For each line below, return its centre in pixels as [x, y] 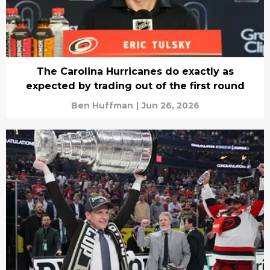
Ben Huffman [102, 106]
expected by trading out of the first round [135, 86]
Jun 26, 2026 [170, 106]
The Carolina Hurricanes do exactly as [135, 72]
